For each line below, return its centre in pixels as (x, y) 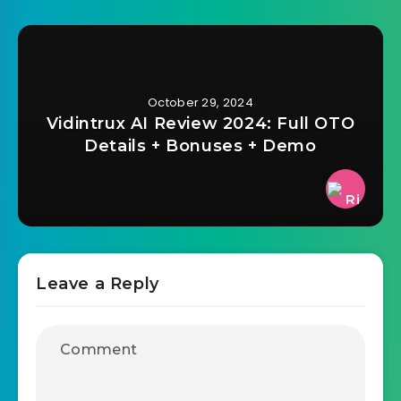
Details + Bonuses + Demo (200, 145)
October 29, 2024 (200, 102)
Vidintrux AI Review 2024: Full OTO (200, 123)
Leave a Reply (98, 283)
